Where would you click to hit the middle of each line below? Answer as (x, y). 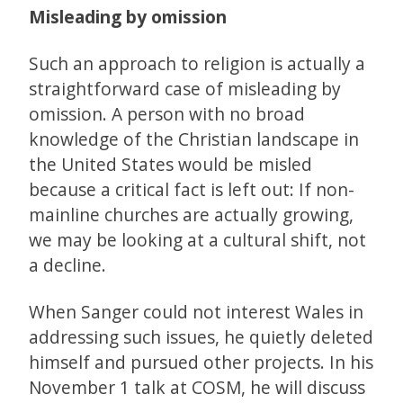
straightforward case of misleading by (185, 89)
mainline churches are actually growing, (191, 215)
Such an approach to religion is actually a (197, 64)
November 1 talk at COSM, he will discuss (197, 388)
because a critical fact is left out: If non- (192, 190)
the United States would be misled (170, 165)
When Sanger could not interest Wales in (196, 312)
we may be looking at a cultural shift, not (197, 240)
